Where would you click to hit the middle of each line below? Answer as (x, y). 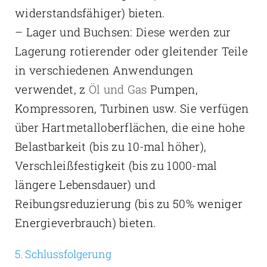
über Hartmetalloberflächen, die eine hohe (130, 128)
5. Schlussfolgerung (63, 254)
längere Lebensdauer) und (85, 185)
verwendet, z (52, 89)
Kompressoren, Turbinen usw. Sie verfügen (132, 108)
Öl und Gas (118, 89)
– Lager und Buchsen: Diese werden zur (123, 32)
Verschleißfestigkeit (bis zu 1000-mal (116, 166)
